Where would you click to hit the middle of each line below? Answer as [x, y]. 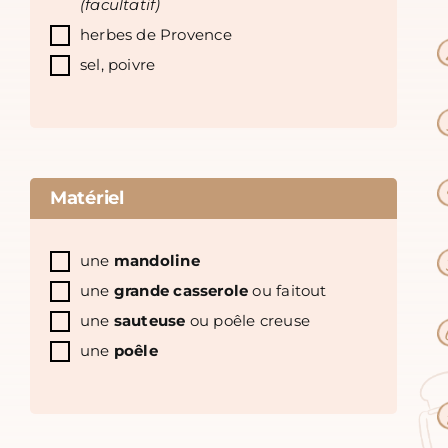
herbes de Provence [155, 35]
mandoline [156, 261]
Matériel [86, 198]
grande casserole [181, 291]
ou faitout [287, 291]
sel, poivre [117, 65]
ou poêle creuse [249, 321]
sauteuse [151, 321]
